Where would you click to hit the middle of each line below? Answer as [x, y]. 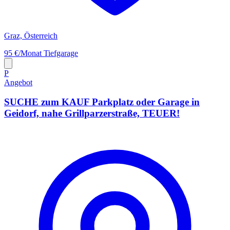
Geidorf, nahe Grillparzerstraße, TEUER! [92, 113]
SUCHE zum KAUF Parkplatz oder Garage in [102, 102]
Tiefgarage [61, 53]
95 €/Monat [24, 53]
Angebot [18, 82]
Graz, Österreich [31, 35]
